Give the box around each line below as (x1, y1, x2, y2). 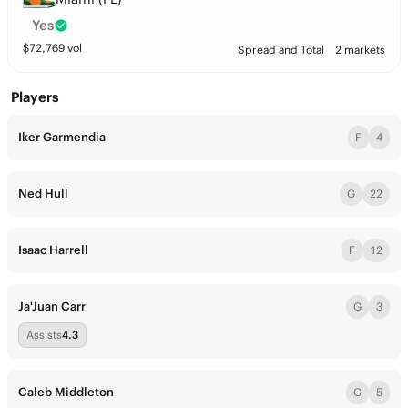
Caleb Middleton (18, 384, 114, 400)
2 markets (335, 43, 385, 56)
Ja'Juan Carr (18, 299, 86, 314)
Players (11, 88, 59, 106)
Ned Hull (18, 186, 68, 201)
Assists (26, 328, 62, 342)
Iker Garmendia (18, 129, 106, 145)
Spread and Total (238, 43, 324, 56)
